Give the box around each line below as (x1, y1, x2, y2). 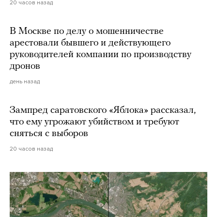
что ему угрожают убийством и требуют (10, 117, 179, 127)
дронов (10, 62, 40, 72)
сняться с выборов (10, 129, 88, 139)
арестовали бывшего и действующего (10, 38, 170, 48)
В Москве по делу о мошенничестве (10, 27, 164, 37)
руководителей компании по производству (10, 50, 191, 60)
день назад (10, 78, 40, 85)
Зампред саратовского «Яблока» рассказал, (10, 106, 196, 116)
